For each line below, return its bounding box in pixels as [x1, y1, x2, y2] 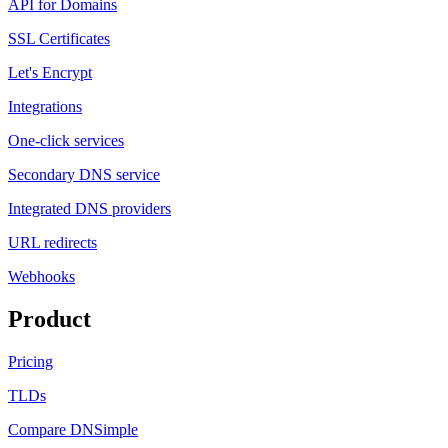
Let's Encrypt [8, 64, 92, 82]
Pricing [8, 352, 53, 370]
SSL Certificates [8, 30, 110, 48]
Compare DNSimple [8, 420, 138, 438]
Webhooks [8, 268, 75, 286]
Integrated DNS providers [8, 200, 171, 218]
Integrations [8, 98, 82, 116]
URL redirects [8, 234, 97, 252]
